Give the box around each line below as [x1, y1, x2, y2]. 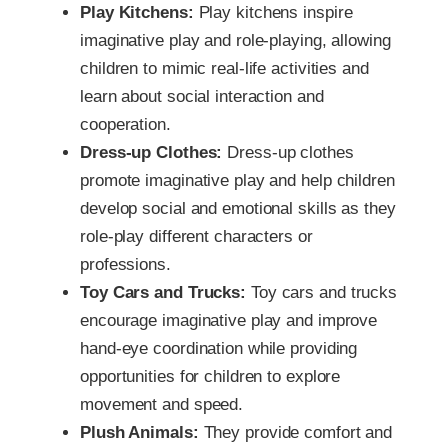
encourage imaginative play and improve [80, 311, 378, 331]
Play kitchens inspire [198, 3, 353, 23]
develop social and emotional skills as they [80, 199, 396, 219]
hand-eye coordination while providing [80, 339, 358, 359]
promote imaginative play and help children [80, 171, 395, 191]
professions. [80, 255, 171, 275]
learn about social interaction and [80, 87, 324, 107]
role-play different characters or [80, 227, 313, 247]
